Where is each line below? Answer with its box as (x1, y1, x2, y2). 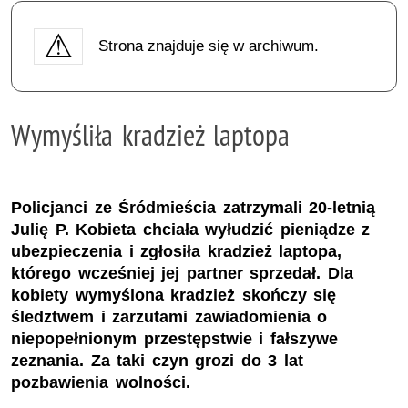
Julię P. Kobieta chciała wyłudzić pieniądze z (11, 220, 371, 240)
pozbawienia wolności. (11, 373, 190, 393)
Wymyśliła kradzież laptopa (11, 116, 291, 153)
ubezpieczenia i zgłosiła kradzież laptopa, (11, 242, 342, 261)
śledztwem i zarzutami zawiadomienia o (11, 308, 328, 327)
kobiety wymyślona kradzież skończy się (11, 286, 337, 305)
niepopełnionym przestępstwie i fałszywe (11, 330, 338, 349)
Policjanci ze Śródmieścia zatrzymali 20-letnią (11, 199, 376, 218)
